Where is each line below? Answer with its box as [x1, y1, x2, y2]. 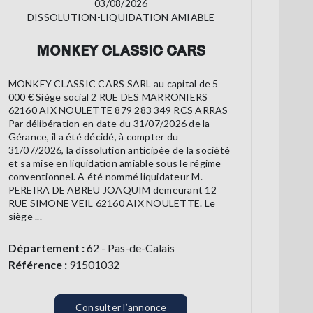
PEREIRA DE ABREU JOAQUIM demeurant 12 [8, 184, 217, 196]
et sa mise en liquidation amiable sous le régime [8, 157, 221, 170]
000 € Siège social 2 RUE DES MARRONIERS [8, 91, 208, 103]
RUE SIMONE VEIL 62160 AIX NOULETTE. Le [8, 197, 216, 210]
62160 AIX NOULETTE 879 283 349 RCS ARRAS [8, 104, 228, 117]
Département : [8, 241, 85, 255]
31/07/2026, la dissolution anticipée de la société [8, 144, 231, 156]
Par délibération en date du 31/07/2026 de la [8, 117, 210, 130]
